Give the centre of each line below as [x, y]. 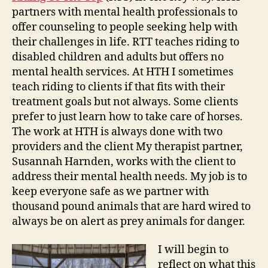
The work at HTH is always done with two [117, 132]
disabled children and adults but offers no [118, 57]
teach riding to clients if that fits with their [118, 87]
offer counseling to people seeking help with [125, 27]
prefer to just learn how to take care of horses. [127, 117]
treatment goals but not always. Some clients [125, 102]
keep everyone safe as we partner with [110, 191]
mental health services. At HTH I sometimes [123, 72]
